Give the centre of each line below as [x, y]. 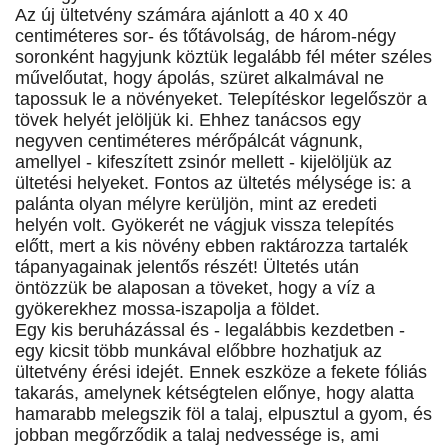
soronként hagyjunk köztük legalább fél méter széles [223, 57]
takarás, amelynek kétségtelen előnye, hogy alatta [214, 393]
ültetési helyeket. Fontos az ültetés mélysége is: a [213, 183]
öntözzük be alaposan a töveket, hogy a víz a [195, 288]
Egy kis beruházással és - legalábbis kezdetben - [210, 330]
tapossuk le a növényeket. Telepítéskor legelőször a [221, 99]
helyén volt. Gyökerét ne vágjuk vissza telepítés [204, 225]
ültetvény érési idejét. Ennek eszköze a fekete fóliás [221, 372]
